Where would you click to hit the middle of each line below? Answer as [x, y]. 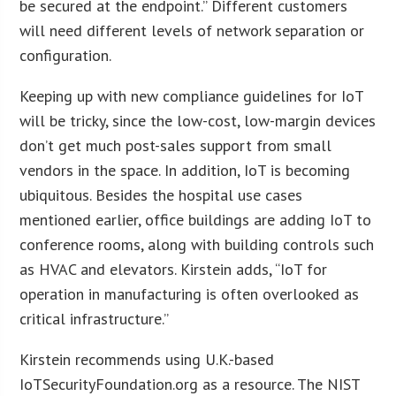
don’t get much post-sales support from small [176, 146]
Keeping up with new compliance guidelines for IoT [192, 96]
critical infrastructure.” [95, 319]
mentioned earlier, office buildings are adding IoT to [196, 220]
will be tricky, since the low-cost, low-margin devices [198, 121]
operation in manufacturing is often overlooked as [190, 294]
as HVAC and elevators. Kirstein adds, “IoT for [174, 270]
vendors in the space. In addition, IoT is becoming [185, 171]
